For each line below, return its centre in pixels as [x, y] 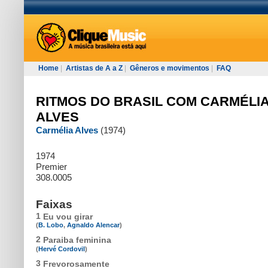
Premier [51, 167]
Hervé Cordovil [62, 249]
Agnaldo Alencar [93, 225]
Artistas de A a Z [94, 68]
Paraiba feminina [77, 240]
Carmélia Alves [67, 130]
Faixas [54, 204]
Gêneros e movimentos [170, 68]
